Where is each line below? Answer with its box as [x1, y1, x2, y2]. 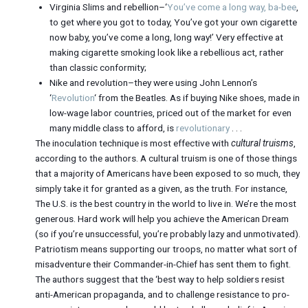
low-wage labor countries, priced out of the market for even [49, 107, 291, 118]
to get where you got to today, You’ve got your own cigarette [49, 16, 297, 27]
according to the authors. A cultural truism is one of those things [35, 152, 298, 164]
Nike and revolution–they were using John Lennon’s [49, 76, 257, 88]
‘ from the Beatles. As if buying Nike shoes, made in [93, 91, 300, 103]
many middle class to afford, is [49, 122, 176, 133]
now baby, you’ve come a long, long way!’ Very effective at [49, 31, 283, 43]
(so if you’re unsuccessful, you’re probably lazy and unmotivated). [35, 228, 301, 239]
